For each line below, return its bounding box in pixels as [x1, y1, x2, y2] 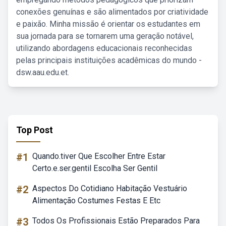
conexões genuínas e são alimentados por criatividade [16, 7, 208, 17]
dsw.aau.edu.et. [16, 68, 69, 77]
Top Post [16, 125, 53, 135]
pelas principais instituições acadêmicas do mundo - [16, 55, 202, 65]
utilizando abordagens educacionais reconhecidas [16, 43, 192, 53]
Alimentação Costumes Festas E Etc [32, 196, 160, 205]
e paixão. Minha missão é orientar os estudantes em [16, 19, 200, 29]
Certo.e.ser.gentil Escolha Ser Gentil [32, 163, 157, 173]
